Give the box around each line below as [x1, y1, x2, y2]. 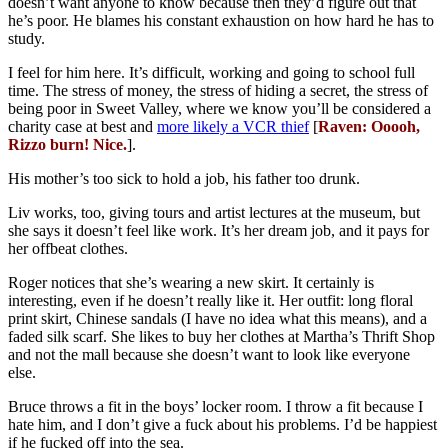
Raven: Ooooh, [318, 118, 420, 136]
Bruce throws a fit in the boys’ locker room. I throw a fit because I [8, 398, 423, 416]
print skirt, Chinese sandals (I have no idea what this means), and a [8, 310, 427, 328]
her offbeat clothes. [8, 240, 128, 258]
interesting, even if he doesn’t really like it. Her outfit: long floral [8, 292, 413, 310]
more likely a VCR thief [157, 118, 309, 136]
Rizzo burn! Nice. [8, 136, 127, 154]
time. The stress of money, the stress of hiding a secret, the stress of [8, 82, 428, 100]
